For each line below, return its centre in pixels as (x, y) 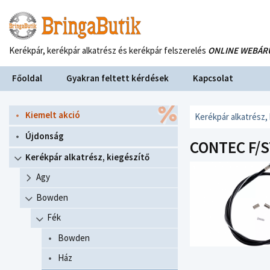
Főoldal (27, 78)
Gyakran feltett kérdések (118, 78)
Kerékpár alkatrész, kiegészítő (87, 157)
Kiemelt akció (53, 115)
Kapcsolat (213, 78)
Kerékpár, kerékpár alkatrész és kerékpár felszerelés (108, 50)
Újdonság (45, 136)
